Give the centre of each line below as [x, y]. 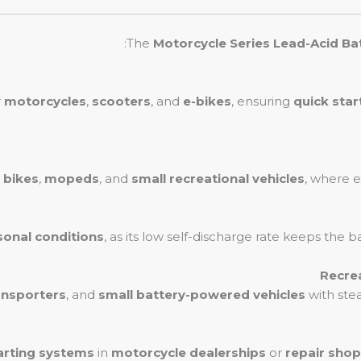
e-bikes [207, 101]
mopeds [72, 178]
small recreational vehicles [218, 178]
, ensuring [262, 101]
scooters [121, 101]
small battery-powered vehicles [202, 295]
